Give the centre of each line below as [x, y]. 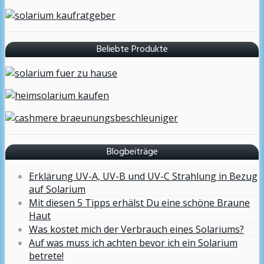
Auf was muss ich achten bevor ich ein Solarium [133, 243]
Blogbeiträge [132, 152]
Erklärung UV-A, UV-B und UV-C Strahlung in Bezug [143, 176]
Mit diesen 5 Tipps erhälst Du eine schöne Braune [139, 203]
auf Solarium [57, 189]
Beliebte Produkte [132, 50]
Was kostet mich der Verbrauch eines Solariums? [136, 230]
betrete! [46, 256]
